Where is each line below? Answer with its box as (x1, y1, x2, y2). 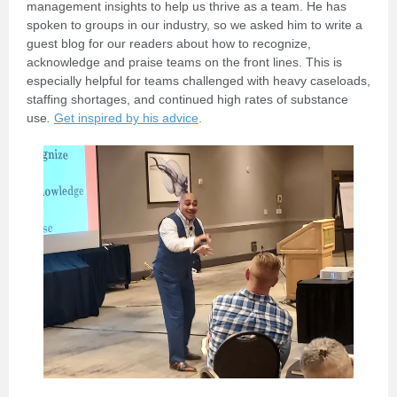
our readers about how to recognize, (104, 36, 311, 51)
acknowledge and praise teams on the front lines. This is (27, 55, 342, 69)
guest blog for (27, 36, 104, 51)
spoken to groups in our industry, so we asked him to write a (27, 18, 362, 32)
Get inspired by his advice (54, 111, 198, 125)
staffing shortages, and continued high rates (27, 92, 273, 106)
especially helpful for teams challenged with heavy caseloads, (27, 74, 370, 88)
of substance (276, 92, 348, 106)
